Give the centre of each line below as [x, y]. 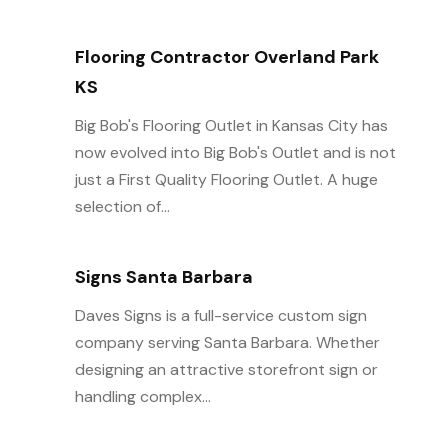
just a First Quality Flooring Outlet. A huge [226, 179]
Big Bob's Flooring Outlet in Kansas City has [231, 125]
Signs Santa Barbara [163, 276]
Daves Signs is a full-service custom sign [220, 315]
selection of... [122, 206]
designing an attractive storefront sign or [226, 369]
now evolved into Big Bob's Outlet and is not [235, 152]
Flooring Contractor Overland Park [226, 56]
